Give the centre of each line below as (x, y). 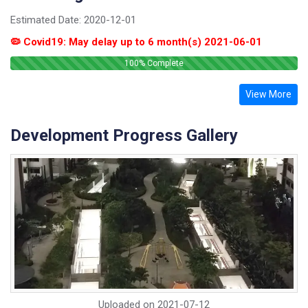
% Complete (161, 64)
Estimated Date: (47, 20)
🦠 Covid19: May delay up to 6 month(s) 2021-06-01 (136, 42)
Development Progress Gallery (124, 136)
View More (268, 95)
